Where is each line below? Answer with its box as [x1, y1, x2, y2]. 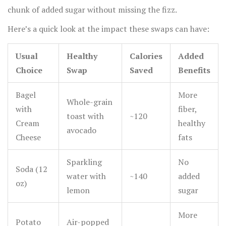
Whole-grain [67, 96, 112, 108]
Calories [130, 50, 162, 62]
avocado [67, 125, 96, 136]
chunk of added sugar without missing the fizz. [8, 4, 177, 16]
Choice [16, 65, 42, 76]
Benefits [178, 65, 210, 76]
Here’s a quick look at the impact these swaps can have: [8, 23, 209, 35]
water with [67, 171, 106, 182]
